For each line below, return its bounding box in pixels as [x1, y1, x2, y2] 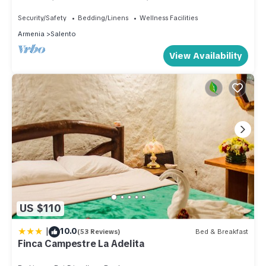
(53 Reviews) [77, 227, 121, 236]
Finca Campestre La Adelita [18, 237, 145, 250]
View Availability [169, 50, 242, 62]
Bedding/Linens [78, 14, 128, 23]
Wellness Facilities [140, 14, 198, 23]
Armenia [18, 30, 45, 39]
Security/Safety [18, 14, 66, 23]
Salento [50, 30, 76, 39]
